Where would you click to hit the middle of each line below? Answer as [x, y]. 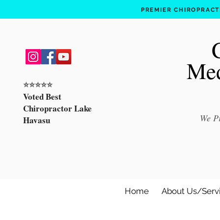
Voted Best [42, 96]
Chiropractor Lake [57, 108]
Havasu [36, 120]
